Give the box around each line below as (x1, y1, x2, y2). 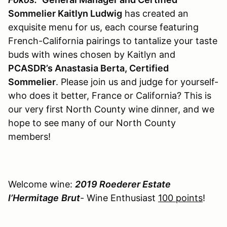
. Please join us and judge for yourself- (56, 77, 218, 88)
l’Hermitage (8, 193, 59, 204)
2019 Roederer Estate (75, 179, 171, 190)
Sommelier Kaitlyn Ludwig (8, 8, 122, 19)
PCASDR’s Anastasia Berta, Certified (8, 63, 169, 74)
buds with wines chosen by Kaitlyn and (8, 49, 175, 60)
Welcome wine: (8, 179, 75, 190)
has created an (122, 8, 188, 19)
